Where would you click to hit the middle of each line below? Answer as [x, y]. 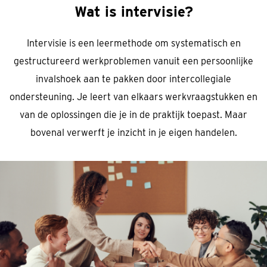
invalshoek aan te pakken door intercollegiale [133, 79]
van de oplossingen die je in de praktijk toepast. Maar [133, 114]
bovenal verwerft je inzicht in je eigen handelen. [133, 132]
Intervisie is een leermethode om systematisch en [133, 43]
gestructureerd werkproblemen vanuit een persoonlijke [133, 61]
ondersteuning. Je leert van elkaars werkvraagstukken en [133, 97]
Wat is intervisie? [133, 11]
